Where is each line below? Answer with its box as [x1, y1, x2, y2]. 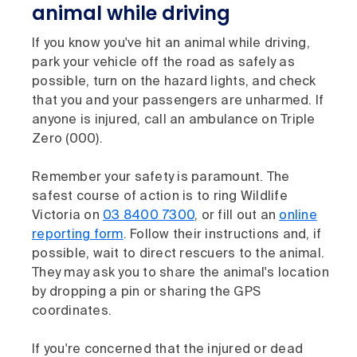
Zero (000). [32, 132, 103, 146]
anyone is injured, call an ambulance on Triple [32, 113, 316, 127]
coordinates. [32, 304, 116, 318]
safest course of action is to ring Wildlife [32, 190, 288, 203]
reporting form [32, 228, 124, 241]
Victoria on [32, 209, 103, 222]
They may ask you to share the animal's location [32, 266, 329, 280]
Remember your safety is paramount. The [32, 171, 290, 184]
